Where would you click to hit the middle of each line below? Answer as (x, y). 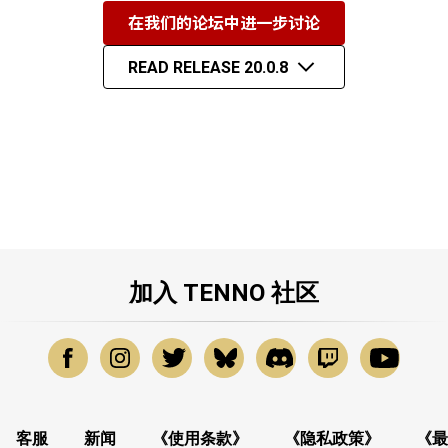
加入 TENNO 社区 (224, 293)
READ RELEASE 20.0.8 (208, 67)
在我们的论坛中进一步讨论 (224, 23)
